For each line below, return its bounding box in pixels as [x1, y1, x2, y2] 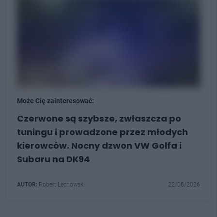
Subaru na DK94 [17, 153, 90, 165]
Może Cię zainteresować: [17, 96, 94, 105]
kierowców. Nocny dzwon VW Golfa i [17, 139, 182, 152]
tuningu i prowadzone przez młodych [17, 125, 188, 138]
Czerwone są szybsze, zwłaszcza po [17, 112, 181, 124]
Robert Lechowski [37, 181, 85, 188]
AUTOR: [17, 181, 37, 188]
